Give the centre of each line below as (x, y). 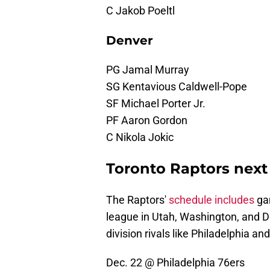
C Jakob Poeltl (140, 11)
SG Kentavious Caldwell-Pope (177, 87)
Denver (130, 41)
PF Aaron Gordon (147, 121)
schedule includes (212, 200)
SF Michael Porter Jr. (156, 104)
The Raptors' (137, 200)
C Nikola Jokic (140, 137)
